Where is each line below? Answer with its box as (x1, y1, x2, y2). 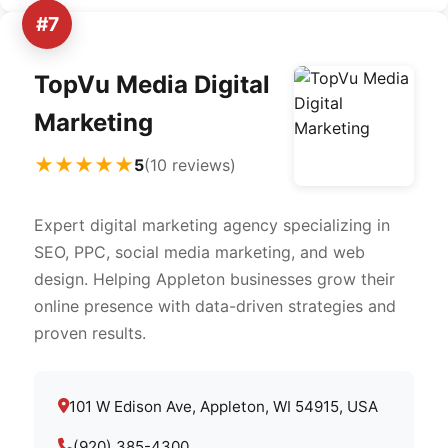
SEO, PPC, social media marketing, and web (34, 242, 365, 262)
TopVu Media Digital (34, 70, 270, 99)
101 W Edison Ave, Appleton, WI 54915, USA (69, 397, 378, 416)
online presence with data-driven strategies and (34, 296, 396, 316)
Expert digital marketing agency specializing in (34, 215, 390, 235)
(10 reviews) (144, 154, 236, 175)
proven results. (34, 323, 146, 343)
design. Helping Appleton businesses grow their (34, 269, 395, 289)
